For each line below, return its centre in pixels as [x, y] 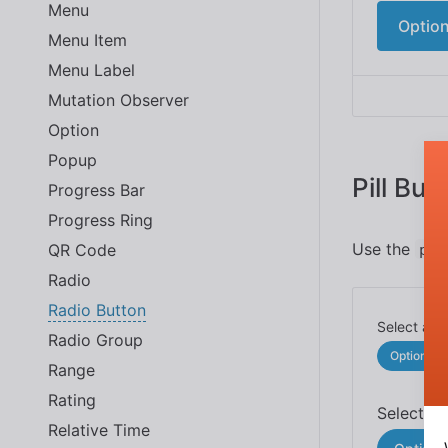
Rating [72, 399]
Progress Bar [96, 189]
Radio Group [95, 339]
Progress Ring [100, 219]
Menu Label [91, 69]
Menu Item [87, 39]
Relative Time [99, 429]
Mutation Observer [118, 99]
